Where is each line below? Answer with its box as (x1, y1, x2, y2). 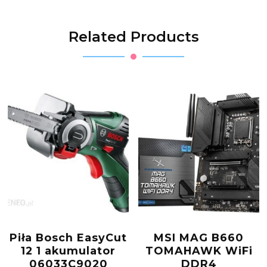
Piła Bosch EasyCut (10, 231, 127, 244)
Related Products (68, 28, 199, 46)
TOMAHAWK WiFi (145, 244, 253, 257)
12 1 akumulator (21, 244, 116, 257)
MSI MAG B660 (154, 231, 244, 244)
